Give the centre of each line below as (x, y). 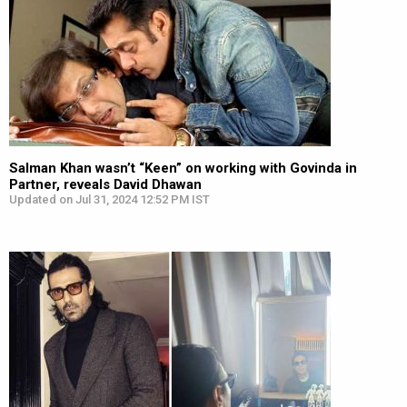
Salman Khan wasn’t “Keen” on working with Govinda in (183, 168)
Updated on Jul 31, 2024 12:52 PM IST (109, 199)
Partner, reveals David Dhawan (105, 184)
